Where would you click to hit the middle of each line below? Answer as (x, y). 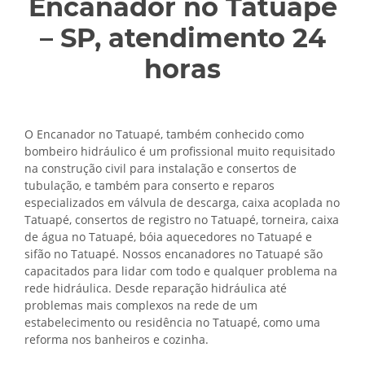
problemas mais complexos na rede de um (141, 305)
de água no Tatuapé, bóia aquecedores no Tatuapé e (168, 237)
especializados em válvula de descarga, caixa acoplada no (182, 202)
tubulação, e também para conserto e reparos (150, 185)
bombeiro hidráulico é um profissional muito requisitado (180, 151)
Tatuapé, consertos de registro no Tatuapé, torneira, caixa (182, 220)
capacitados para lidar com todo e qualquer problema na (181, 271)
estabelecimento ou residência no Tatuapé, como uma (172, 322)
